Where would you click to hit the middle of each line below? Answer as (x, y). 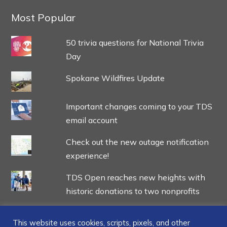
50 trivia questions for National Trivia (135, 42)
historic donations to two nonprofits (133, 191)
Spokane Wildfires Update (115, 78)
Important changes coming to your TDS (139, 106)
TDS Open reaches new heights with (135, 177)
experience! (87, 155)
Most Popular (44, 17)
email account (91, 120)
